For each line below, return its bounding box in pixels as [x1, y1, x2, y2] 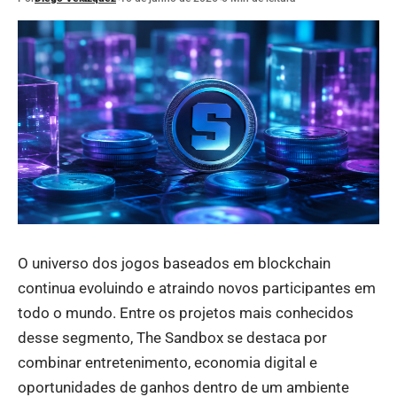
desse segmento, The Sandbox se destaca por [18, 328, 327, 346]
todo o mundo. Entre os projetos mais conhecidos [18, 303, 354, 322]
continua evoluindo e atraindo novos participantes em [18, 278, 376, 297]
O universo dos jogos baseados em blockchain [18, 253, 331, 272]
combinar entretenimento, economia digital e [18, 353, 317, 371]
